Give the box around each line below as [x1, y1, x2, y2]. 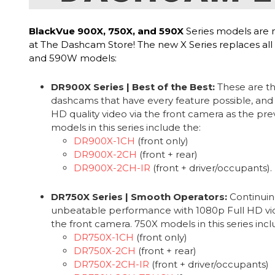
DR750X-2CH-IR [74, 258, 150, 271]
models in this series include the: [51, 122, 201, 134]
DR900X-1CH [74, 135, 136, 147]
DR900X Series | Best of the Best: [51, 81, 215, 93]
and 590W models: [29, 52, 117, 64]
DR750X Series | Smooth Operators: [51, 191, 228, 203]
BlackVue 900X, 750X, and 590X [29, 25, 184, 37]
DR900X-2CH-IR [74, 162, 151, 174]
